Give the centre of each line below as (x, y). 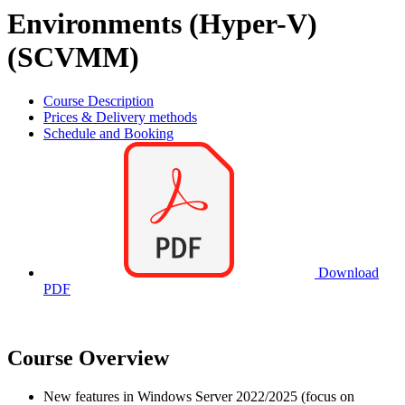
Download (347, 273)
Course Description (99, 101)
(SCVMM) (73, 57)
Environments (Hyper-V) (162, 23)
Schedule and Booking (108, 134)
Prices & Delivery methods (120, 118)
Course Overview (88, 358)
